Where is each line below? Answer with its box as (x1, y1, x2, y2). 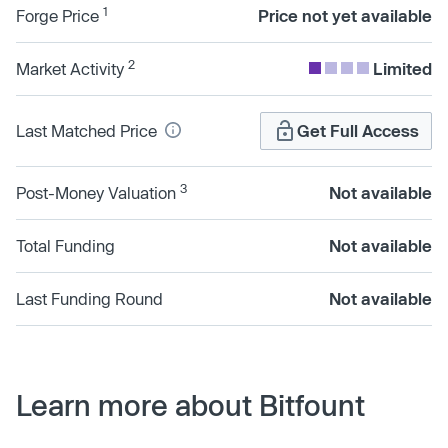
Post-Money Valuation (16, 182, 180, 202)
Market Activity (16, 58, 128, 78)
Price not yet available (258, 5, 432, 25)
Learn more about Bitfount (16, 387, 365, 422)
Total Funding (16, 235, 115, 255)
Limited (373, 58, 432, 78)
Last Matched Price (16, 120, 161, 140)
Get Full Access (297, 120, 419, 140)
